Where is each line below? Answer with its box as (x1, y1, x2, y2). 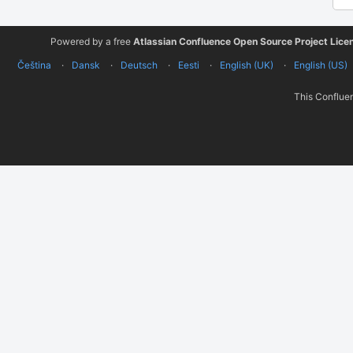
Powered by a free (50, 35, 133, 47)
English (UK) (219, 59, 273, 71)
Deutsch (120, 59, 158, 71)
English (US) (293, 59, 347, 71)
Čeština (17, 59, 51, 71)
